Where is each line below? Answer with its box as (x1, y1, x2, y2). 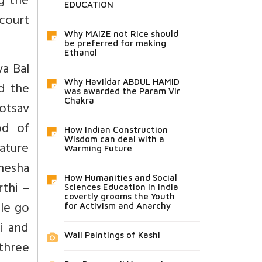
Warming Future (64, 143, 132, 153)
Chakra (64, 95, 94, 105)
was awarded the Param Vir (64, 85, 180, 96)
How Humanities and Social (64, 172, 177, 182)
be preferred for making (64, 37, 166, 48)
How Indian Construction (64, 124, 168, 135)
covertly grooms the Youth (64, 191, 175, 201)
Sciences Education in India (64, 181, 178, 192)
